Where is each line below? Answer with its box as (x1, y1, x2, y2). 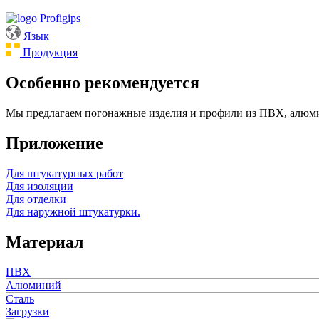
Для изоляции (6, 179, 73, 192)
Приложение (6, 133, 103, 152)
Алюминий (6, 279, 61, 292)
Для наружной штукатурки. (6, 205, 140, 218)
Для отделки (6, 192, 66, 205)
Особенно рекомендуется (6, 73, 199, 92)
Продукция (23, 46, 78, 58)
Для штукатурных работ (6, 167, 123, 179)
